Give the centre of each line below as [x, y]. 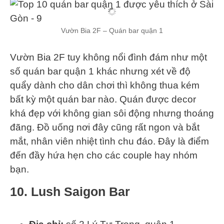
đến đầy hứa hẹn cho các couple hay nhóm [104, 155]
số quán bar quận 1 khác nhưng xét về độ [100, 71]
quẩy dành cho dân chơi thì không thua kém [105, 85]
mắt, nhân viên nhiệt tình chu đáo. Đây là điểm [109, 141]
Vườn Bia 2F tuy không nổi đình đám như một [108, 57]
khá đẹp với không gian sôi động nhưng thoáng [112, 113]
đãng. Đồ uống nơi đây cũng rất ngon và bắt [105, 127]
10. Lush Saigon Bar [70, 191]
